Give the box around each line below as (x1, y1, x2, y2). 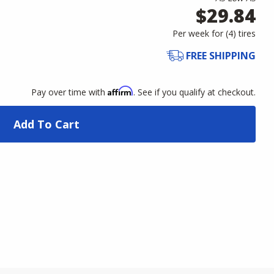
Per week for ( (172, 28, 228, 39)
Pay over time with (31, 86, 108, 98)
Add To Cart (13, 117, 80, 131)
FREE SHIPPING (186, 49, 256, 62)
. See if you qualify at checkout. (133, 86, 256, 98)
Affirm (108, 86, 133, 96)
